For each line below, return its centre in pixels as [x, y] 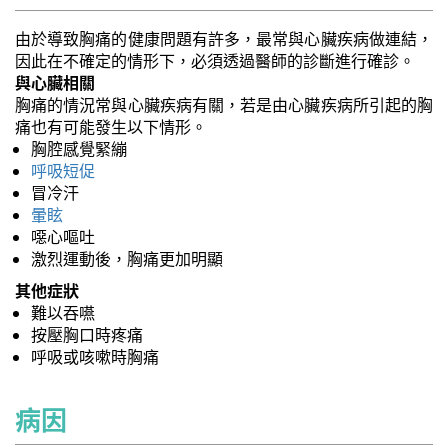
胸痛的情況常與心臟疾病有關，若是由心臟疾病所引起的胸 [224, 105]
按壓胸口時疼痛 [87, 335]
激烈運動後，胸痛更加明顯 [127, 259]
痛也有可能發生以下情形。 [111, 127]
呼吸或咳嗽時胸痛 [95, 357]
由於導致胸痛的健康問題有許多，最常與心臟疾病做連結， [224, 39]
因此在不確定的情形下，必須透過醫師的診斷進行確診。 [215, 61]
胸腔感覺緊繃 [79, 149]
